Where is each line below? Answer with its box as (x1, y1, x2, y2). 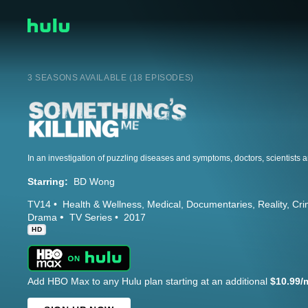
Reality (258, 198, 287, 210)
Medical (147, 198, 181, 210)
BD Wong (74, 175, 115, 187)
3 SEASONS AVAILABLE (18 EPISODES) (27, 72, 194, 82)
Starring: (27, 175, 68, 187)
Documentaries (186, 198, 252, 210)
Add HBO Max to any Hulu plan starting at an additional (27, 275, 270, 287)
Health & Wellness (63, 198, 142, 210)
